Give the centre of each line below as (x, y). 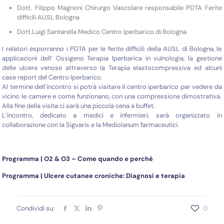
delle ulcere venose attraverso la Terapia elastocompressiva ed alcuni (112, 68)
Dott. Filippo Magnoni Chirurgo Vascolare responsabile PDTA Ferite (119, 8)
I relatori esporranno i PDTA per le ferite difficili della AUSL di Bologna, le (112, 49)
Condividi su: (35, 208)
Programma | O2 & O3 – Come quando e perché (78, 159)
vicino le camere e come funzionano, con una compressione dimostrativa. (112, 96)
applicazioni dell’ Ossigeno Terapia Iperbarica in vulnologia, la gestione (112, 58)
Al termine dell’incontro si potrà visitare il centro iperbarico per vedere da (112, 87)
